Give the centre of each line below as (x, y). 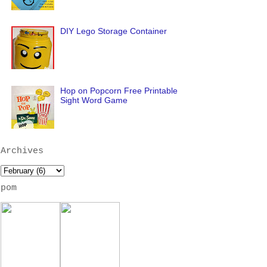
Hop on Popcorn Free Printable (119, 90)
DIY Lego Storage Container (114, 31)
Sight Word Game (94, 100)
